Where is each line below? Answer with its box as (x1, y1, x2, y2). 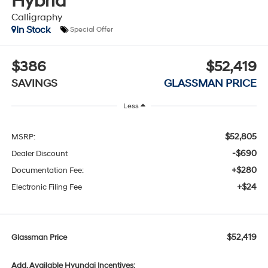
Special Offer (69, 25, 113, 35)
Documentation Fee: (11, 166, 84, 176)
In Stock (16, 23, 50, 36)
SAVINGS (11, 77, 57, 91)
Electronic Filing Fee (11, 182, 82, 193)
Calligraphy (11, 11, 62, 23)
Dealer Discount (11, 149, 68, 159)
